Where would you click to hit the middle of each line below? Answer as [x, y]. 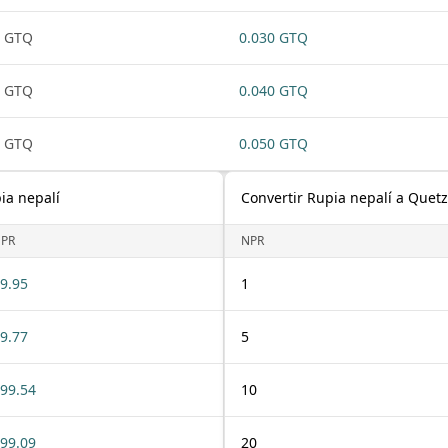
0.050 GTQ [273, 143]
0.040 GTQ [273, 90]
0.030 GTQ [273, 37]
